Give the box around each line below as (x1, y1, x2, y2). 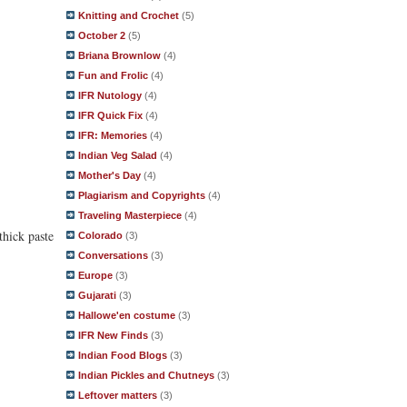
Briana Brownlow (78, 50, 161, 61)
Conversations (78, 250, 148, 261)
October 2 (78, 30, 125, 41)
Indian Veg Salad (78, 150, 157, 161)
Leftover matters (78, 390, 157, 401)
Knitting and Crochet (78, 10, 179, 21)
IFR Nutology (78, 90, 142, 101)
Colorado (78, 230, 123, 241)
